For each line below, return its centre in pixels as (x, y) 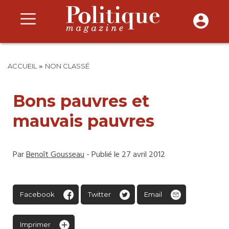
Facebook (37, 194)
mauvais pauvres (84, 121)
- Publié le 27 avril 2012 (125, 155)
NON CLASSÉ (67, 66)
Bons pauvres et (81, 101)
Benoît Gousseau (55, 155)
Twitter (99, 194)
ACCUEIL (22, 66)
